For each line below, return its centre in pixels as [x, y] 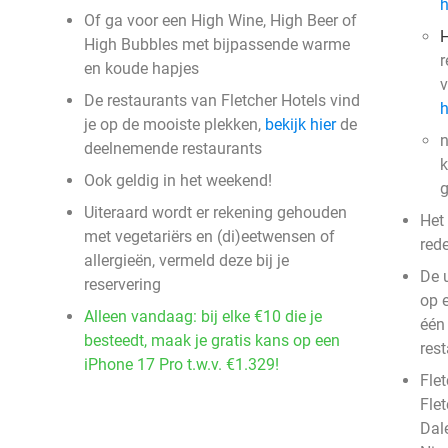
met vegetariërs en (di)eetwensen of [209, 236]
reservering [122, 284]
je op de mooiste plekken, [174, 124]
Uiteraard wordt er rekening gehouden [215, 212]
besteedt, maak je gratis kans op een [212, 340]
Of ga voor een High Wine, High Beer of [220, 20]
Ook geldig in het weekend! [178, 180]
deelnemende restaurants [173, 148]
